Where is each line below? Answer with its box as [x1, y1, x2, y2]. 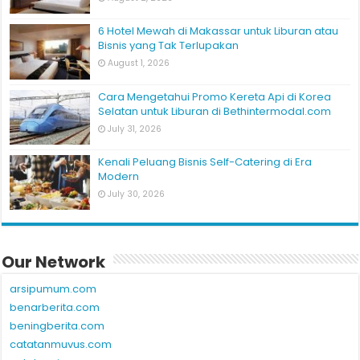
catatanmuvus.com [10, 336, 112, 352]
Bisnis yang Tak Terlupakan [98, 38, 239, 54]
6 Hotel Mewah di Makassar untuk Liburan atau [98, 23, 339, 39]
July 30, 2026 [108, 187, 166, 200]
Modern [98, 168, 140, 184]
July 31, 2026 [108, 122, 162, 135]
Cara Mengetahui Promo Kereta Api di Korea [98, 88, 332, 104]
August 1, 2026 [108, 57, 170, 70]
